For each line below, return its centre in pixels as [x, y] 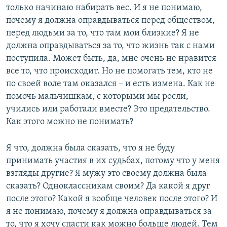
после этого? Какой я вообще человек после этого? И [112, 199]
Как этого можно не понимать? [70, 122]
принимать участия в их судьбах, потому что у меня [113, 161]
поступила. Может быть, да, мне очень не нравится [111, 58]
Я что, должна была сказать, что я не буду [90, 148]
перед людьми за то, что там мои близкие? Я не [103, 33]
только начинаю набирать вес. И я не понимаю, [104, 8]
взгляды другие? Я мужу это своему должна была [106, 173]
